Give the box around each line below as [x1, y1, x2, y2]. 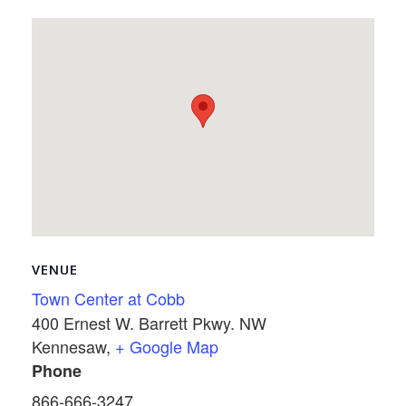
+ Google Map [115, 334, 218, 359]
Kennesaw [32, 334, 106, 359]
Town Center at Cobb [32, 286, 185, 311]
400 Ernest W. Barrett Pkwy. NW [32, 311, 266, 335]
